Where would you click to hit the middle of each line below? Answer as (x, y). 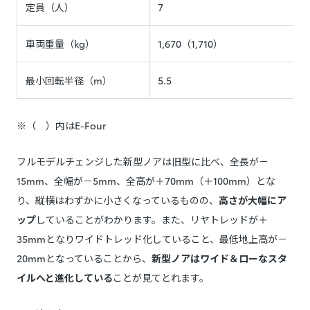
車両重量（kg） (60, 44)
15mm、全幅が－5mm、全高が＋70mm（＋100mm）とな (146, 181)
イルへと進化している (65, 278)
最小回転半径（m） (69, 81)
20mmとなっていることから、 (84, 258)
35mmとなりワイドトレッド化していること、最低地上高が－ (152, 239)
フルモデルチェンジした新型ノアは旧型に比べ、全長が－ (143, 162)
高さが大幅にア (253, 200)
